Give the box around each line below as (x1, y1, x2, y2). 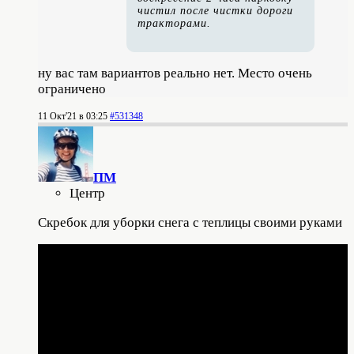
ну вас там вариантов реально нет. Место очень (38, 65, 312, 81)
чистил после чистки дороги (137, 4, 293, 17)
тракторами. (137, 17, 211, 29)
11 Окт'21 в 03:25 (38, 110, 107, 122)
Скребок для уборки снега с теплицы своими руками (38, 214, 342, 230)
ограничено (38, 81, 106, 96)
